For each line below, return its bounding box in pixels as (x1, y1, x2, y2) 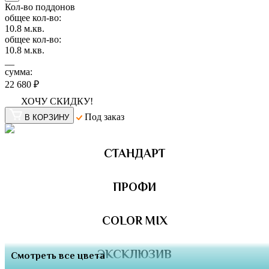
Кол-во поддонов (5, 2, 75, 13)
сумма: (5, 67, 32, 77)
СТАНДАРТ (104, 145, 165, 165)
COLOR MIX (101, 213, 168, 232)
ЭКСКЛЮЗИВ (97, 246, 172, 265)
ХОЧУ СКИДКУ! (21, 96, 93, 107)
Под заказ (82, 112, 124, 122)
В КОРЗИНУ (25, 113, 69, 122)
